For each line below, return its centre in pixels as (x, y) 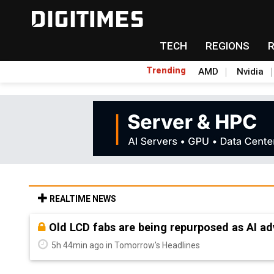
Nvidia (250, 72)
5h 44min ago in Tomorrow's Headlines (125, 245)
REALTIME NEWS (82, 199)
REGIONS (227, 46)
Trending (166, 70)
